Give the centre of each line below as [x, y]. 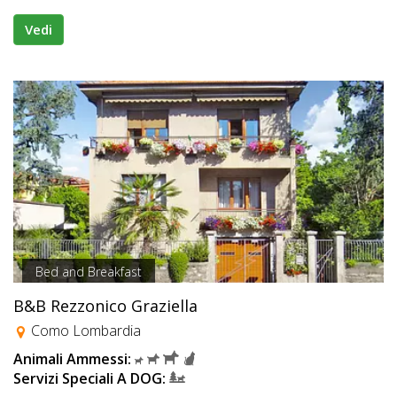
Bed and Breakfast [89, 272]
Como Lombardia [84, 331]
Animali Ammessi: [72, 359]
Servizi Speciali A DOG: [90, 379]
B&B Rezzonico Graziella [105, 306]
